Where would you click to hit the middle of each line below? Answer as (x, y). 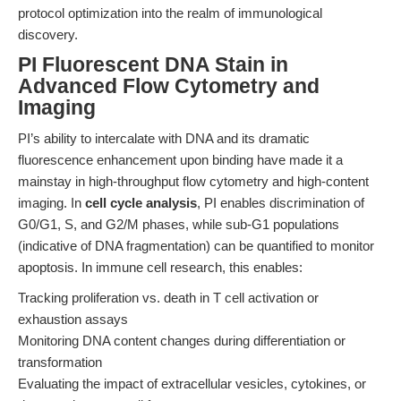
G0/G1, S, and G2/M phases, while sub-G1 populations (179, 224)
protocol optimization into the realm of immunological (170, 13)
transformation (60, 362)
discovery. (48, 34)
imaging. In (51, 203)
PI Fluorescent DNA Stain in (153, 65)
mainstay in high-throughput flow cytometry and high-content (193, 181)
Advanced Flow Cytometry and (169, 86)
